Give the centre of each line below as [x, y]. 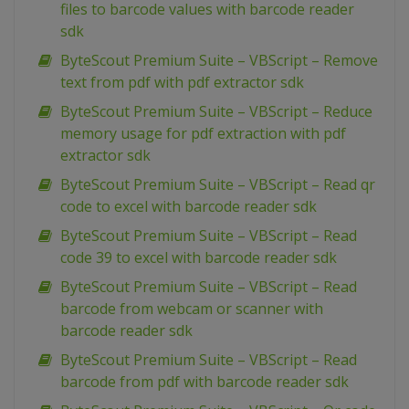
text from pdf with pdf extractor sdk [182, 83]
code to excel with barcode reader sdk [189, 207]
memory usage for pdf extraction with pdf [203, 134]
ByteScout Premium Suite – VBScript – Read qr [218, 185]
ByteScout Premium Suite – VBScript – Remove [219, 61]
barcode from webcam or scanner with [192, 309]
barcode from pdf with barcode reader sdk [204, 382]
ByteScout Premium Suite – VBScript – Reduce [216, 112]
